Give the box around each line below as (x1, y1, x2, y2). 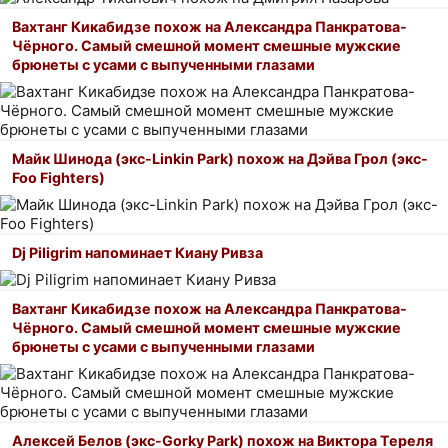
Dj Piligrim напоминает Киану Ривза (12, 243, 263, 261)
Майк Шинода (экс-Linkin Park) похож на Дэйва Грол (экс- (12, 149, 428, 167)
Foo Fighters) (12, 168, 105, 186)
